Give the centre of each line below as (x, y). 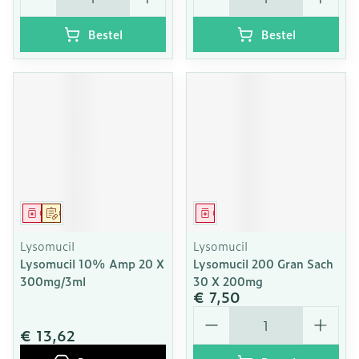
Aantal (213, 313)
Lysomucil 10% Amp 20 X (92, 263)
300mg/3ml (53, 281)
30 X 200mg (228, 281)
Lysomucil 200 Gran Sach (263, 263)
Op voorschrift (87, 213)
